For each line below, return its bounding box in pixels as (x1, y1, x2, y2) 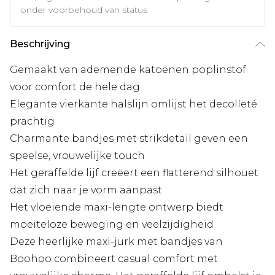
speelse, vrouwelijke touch (10, 150, 145, 162)
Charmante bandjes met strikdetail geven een (10, 133, 248, 145)
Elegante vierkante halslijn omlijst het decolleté (10, 98, 257, 110)
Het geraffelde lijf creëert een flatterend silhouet (10, 167, 258, 179)
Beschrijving (10, 38, 70, 50)
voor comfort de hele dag (10, 81, 140, 93)
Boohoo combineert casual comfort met (10, 253, 218, 265)
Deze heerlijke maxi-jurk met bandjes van (10, 236, 223, 248)
